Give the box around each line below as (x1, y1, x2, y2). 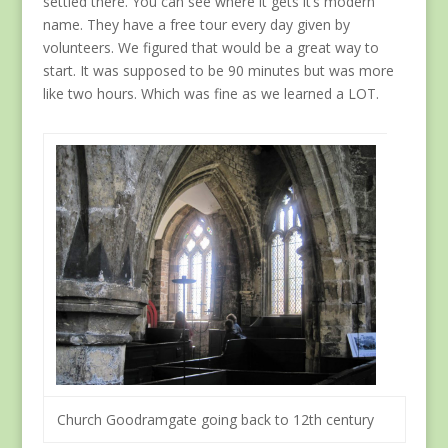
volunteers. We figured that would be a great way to (42, 38, 379, 58)
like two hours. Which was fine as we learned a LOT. (42, 84, 379, 104)
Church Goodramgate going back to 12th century (57, 410, 375, 430)
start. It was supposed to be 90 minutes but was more (42, 61, 394, 81)
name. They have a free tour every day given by (42, 15, 350, 35)
